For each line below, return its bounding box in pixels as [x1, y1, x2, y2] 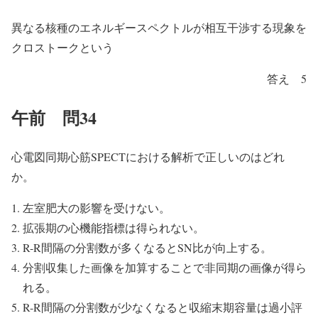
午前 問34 [11, 104, 97, 130]
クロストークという [11, 39, 114, 55]
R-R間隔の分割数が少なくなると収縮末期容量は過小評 [23, 299, 302, 314]
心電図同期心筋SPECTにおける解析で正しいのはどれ [11, 148, 285, 164]
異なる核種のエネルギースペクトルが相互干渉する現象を [11, 19, 307, 35]
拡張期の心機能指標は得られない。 [23, 219, 208, 235]
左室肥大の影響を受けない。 [23, 199, 174, 215]
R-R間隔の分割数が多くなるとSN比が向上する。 [23, 239, 275, 255]
